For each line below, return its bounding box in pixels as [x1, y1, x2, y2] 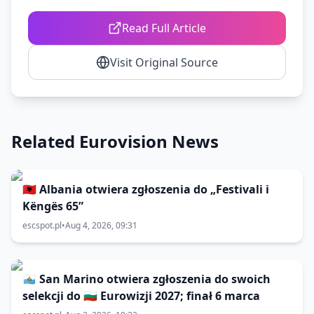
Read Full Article [122, 20, 206, 36]
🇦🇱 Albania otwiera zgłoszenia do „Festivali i [22, 182, 269, 197]
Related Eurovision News [11, 130, 219, 153]
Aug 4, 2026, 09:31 [65, 219, 137, 231]
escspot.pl [22, 219, 62, 231]
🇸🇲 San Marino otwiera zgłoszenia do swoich [22, 271, 271, 287]
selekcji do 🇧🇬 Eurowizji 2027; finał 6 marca [22, 288, 260, 303]
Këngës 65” [22, 198, 83, 214]
